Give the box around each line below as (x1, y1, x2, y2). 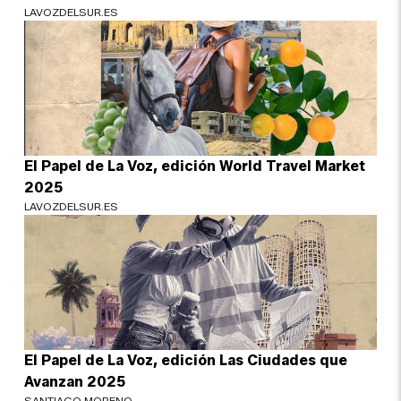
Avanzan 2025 (24, 372, 126, 390)
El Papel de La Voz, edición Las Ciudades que (24, 351, 348, 369)
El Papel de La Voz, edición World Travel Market (24, 157, 366, 175)
